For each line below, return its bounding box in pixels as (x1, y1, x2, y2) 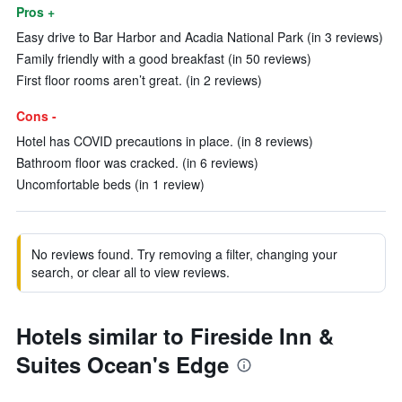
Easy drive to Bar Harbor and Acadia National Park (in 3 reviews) (16, 28, 383, 46)
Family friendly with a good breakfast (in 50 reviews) (16, 49, 311, 67)
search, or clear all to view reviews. (31, 263, 230, 281)
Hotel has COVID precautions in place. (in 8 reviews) (16, 132, 313, 150)
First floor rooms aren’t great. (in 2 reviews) (16, 71, 262, 89)
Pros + (16, 3, 55, 21)
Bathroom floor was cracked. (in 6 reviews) (16, 153, 258, 171)
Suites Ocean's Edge (16, 349, 229, 380)
